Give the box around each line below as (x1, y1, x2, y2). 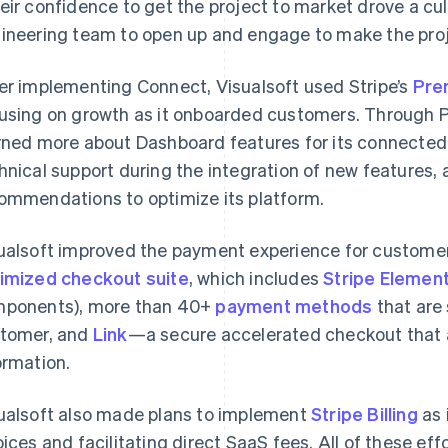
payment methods (215, 294, 373, 317)
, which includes (188, 266, 324, 289)
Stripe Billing (311, 402, 418, 425)
